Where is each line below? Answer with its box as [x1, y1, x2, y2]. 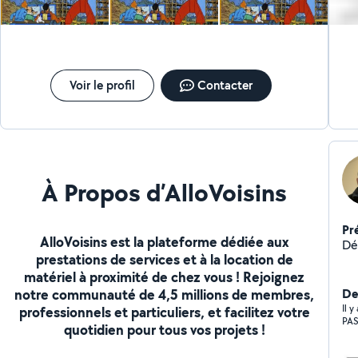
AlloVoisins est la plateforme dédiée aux [39, 231, 289, 252]
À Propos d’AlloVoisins [42, 174, 288, 209]
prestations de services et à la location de [35, 249, 293, 269]
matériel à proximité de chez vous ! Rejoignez [24, 266, 305, 287]
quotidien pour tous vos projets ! [63, 319, 265, 340]
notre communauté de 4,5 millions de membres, [14, 284, 315, 304]
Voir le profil [70, 77, 136, 93]
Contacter [197, 77, 253, 93]
